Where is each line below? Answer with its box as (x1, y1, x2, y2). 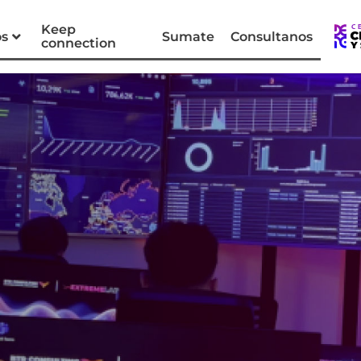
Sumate (162, 28, 215, 44)
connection (40, 35, 116, 51)
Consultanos (230, 28, 313, 44)
